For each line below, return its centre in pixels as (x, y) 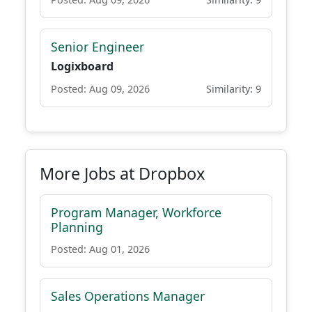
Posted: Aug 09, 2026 (100, 89)
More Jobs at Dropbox (122, 173)
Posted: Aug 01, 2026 (100, 249)
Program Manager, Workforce (136, 212)
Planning (77, 227)
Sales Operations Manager (128, 296)
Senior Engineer (97, 47)
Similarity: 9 (234, 89)
